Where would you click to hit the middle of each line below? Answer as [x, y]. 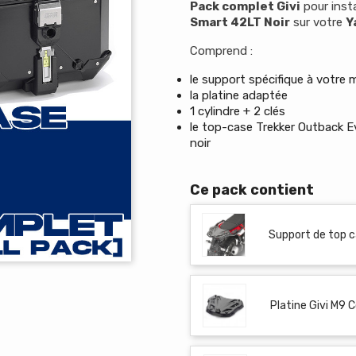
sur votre [318, 22]
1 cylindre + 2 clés [238, 111]
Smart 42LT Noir [240, 22]
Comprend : [223, 51]
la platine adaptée [239, 95]
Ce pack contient [252, 190]
